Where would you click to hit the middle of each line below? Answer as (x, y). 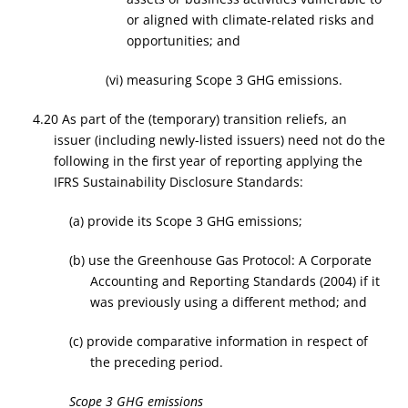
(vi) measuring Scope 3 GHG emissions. (224, 80)
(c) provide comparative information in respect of (219, 341)
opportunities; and (183, 41)
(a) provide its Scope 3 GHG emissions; (186, 221)
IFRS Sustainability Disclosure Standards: (178, 182)
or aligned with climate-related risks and (250, 20)
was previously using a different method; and (228, 302)
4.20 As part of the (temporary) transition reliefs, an (190, 119)
